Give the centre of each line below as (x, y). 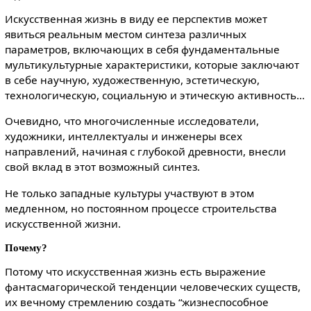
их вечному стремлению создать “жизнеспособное (136, 302)
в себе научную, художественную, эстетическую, (132, 80)
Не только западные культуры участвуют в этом (129, 193)
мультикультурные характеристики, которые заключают (152, 65)
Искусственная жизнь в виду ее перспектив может (136, 19)
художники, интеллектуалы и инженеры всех (123, 136)
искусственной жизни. (62, 223)
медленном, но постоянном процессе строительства (141, 208)
